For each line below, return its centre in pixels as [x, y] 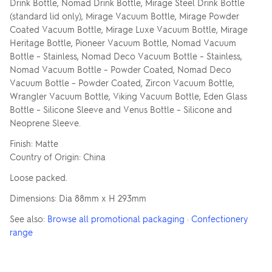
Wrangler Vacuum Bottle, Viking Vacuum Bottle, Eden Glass [128, 96]
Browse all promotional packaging [116, 219]
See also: [29, 219]
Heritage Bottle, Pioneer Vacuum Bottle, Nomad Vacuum [123, 42]
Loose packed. [39, 177]
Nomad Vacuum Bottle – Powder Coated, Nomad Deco [121, 69]
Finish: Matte [34, 143]
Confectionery [219, 219]
